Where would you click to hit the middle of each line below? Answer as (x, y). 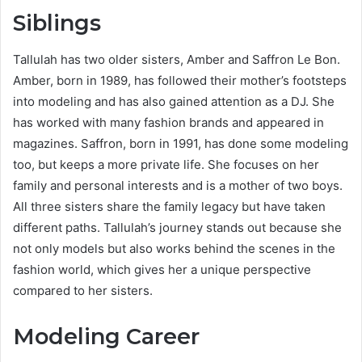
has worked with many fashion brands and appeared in (168, 122)
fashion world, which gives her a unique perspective (162, 269)
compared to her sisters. (83, 290)
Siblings (57, 23)
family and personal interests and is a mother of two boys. (178, 185)
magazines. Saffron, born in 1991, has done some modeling (181, 143)
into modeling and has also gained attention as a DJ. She (174, 101)
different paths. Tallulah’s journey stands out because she (177, 227)
